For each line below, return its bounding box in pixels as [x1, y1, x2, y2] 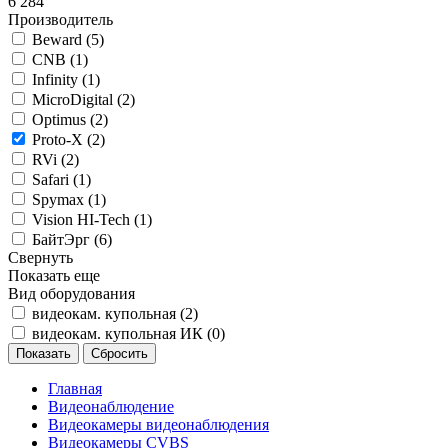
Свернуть [8, 248, 73, 266]
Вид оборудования [8, 284, 135, 302]
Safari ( [32, 170, 78, 188]
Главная [48, 379, 102, 397]
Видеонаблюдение [48, 397, 174, 415]
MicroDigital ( [32, 90, 122, 108]
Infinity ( [32, 70, 87, 88]
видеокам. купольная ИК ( [32, 324, 212, 342]
